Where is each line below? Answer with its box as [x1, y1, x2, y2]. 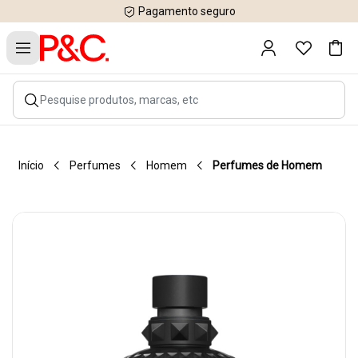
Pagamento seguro [135, 5, 236, 18]
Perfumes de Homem [213, 159, 322, 172]
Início [18, 159, 44, 172]
